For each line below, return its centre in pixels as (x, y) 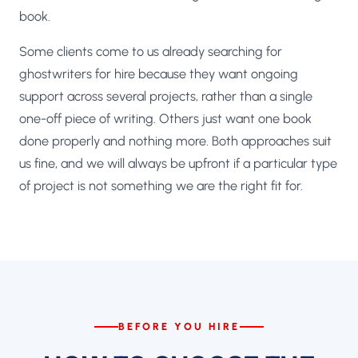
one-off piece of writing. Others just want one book (165, 118)
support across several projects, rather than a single (166, 96)
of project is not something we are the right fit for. (161, 185)
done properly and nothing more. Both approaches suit (175, 141)
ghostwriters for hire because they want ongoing (159, 74)
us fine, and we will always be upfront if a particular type (178, 163)
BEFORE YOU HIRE (179, 326)
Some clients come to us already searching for (151, 51)
